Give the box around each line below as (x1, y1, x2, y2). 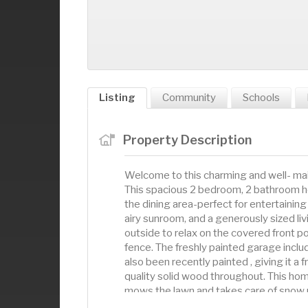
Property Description (122, 132, 252, 147)
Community (162, 91, 216, 104)
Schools (243, 91, 280, 104)
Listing (99, 91, 135, 104)
